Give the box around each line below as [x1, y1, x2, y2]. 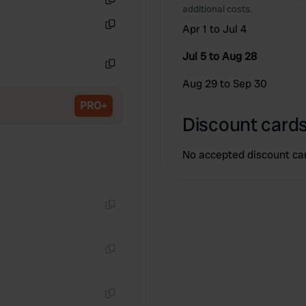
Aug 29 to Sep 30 [182, 76, 267, 91]
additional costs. [182, 3, 252, 15]
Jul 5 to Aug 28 [182, 49, 257, 64]
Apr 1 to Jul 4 [182, 22, 247, 36]
